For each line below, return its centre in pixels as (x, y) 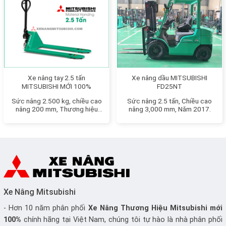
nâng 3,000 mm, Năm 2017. (169, 109)
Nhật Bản (56, 117)
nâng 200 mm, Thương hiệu (56, 109)
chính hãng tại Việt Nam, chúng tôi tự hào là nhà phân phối (122, 219)
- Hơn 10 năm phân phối (46, 208)
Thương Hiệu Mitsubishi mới (170, 208)
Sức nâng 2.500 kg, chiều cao (56, 101)
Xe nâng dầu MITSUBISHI (169, 77)
